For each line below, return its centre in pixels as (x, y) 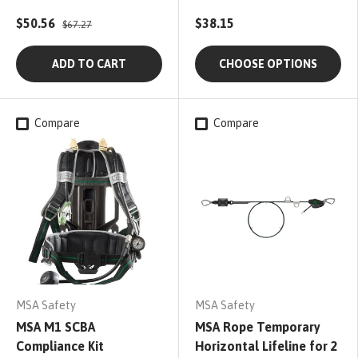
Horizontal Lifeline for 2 (267, 346)
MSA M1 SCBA (56, 327)
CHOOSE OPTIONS (268, 64)
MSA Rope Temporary (258, 327)
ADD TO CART (89, 64)
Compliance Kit (60, 346)
